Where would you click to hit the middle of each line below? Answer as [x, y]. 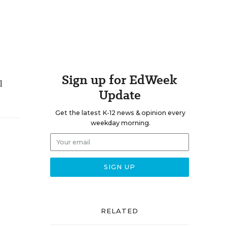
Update [120, 95]
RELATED [120, 211]
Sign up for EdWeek [120, 80]
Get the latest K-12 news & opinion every [120, 113]
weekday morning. [120, 123]
